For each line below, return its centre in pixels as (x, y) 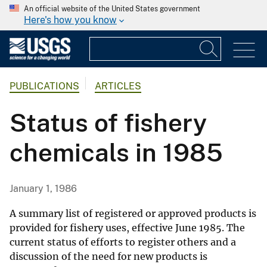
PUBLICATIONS (44, 86)
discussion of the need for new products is (108, 257)
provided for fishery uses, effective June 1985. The (127, 228)
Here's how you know (70, 20)
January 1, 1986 (43, 189)
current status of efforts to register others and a (123, 242)
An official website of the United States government (112, 9)
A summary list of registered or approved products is (133, 214)
